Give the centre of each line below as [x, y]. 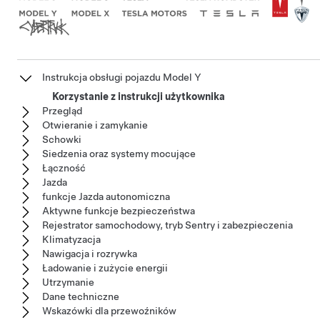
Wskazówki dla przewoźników [109, 310]
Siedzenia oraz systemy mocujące [119, 153]
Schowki [62, 139]
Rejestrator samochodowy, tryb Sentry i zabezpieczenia [167, 225]
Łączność [64, 167]
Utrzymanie [68, 282]
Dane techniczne [81, 296]
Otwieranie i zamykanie [95, 125]
